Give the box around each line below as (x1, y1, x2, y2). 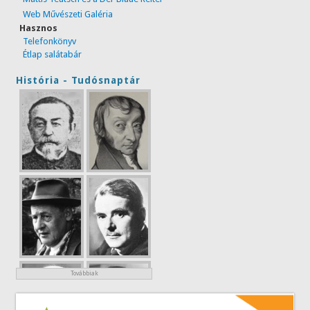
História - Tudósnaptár (16, 75, 141, 86)
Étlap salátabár (23, 48, 82, 60)
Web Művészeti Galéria (23, 8, 113, 19)
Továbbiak (70, 270, 98, 277)
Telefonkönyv (23, 35, 77, 46)
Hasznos (19, 22, 58, 33)
